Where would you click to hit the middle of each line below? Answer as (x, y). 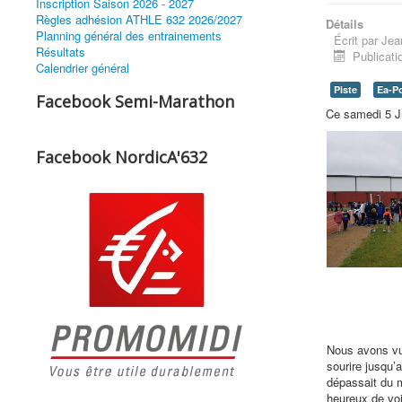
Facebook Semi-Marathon (135, 101)
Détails (344, 24)
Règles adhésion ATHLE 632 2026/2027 (139, 19)
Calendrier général (83, 68)
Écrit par (357, 40)
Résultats (61, 52)
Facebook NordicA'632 (122, 157)
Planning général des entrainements (129, 35)
